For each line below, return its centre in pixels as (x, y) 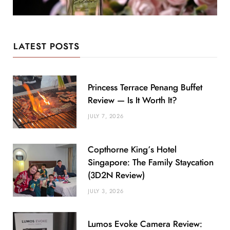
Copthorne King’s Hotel (132, 149)
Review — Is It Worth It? (132, 101)
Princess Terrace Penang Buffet (145, 88)
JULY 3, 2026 (106, 191)
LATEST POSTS (47, 47)
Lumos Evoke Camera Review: (145, 224)
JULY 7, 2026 (106, 117)
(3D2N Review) (116, 175)
